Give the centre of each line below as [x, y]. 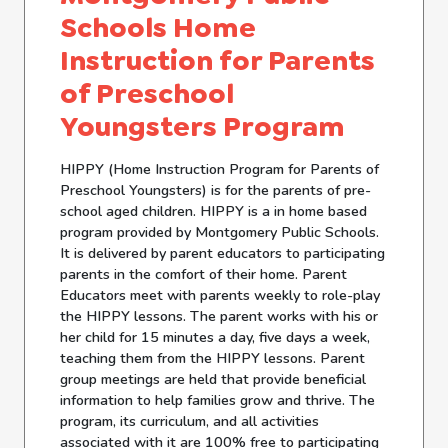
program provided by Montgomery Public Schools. [220, 232]
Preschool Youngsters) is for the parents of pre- [216, 190]
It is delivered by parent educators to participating [223, 253]
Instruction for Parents [218, 61]
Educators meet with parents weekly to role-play [220, 295]
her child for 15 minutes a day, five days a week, [215, 337]
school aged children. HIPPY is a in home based [214, 211]
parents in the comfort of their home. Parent [204, 274]
